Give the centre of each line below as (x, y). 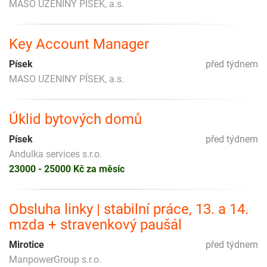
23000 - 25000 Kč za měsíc (67, 169)
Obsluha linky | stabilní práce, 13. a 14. (129, 209)
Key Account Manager (79, 44)
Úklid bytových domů (75, 119)
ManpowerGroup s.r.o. (55, 259)
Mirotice (27, 244)
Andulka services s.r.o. (55, 154)
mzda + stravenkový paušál (95, 224)
